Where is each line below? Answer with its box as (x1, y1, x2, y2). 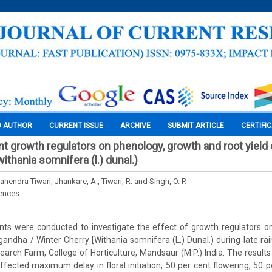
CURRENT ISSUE (49, 121, 103, 130)
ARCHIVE (120, 121, 151, 130)
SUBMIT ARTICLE (168, 121, 224, 130)
